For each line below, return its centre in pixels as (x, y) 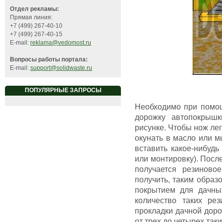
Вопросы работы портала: (49, 60)
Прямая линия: (31, 18)
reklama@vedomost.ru (61, 43)
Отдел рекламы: (34, 9)
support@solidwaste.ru (61, 68)
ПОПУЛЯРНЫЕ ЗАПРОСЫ (63, 90)
